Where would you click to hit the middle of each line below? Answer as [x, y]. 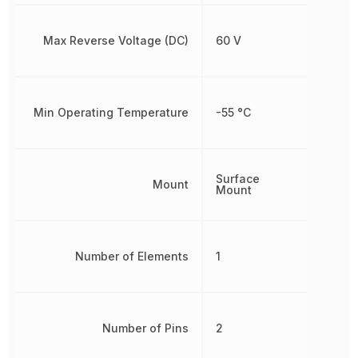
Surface [237, 179]
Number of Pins [145, 328]
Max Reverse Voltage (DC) [115, 40]
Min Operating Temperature [111, 112]
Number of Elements [131, 256]
